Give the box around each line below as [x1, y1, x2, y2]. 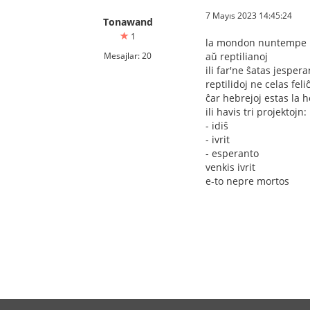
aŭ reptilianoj [206, 50, 268, 63]
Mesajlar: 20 [104, 50, 152, 61]
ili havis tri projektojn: [206, 105, 307, 118]
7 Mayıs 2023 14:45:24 [206, 10, 292, 21]
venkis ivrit [206, 161, 255, 174]
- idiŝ [206, 119, 228, 132]
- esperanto [206, 147, 259, 160]
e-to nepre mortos [206, 174, 289, 188]
